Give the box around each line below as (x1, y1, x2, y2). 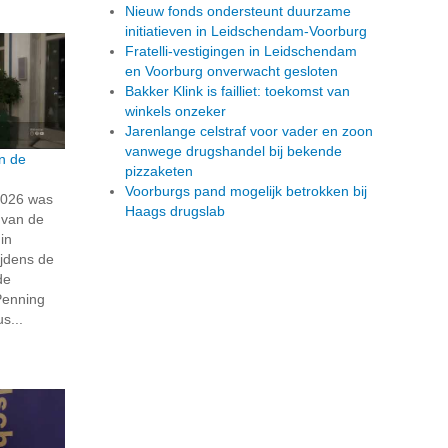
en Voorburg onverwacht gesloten (125, 63, 338, 80)
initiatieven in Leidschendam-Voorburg (125, 23, 367, 40)
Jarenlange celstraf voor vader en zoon (125, 123, 373, 140)
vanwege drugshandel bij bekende (125, 143, 342, 160)
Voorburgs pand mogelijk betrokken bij (125, 183, 367, 200)
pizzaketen (125, 163, 193, 180)
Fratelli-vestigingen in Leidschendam (125, 43, 357, 60)
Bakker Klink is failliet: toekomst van (125, 83, 350, 100)
